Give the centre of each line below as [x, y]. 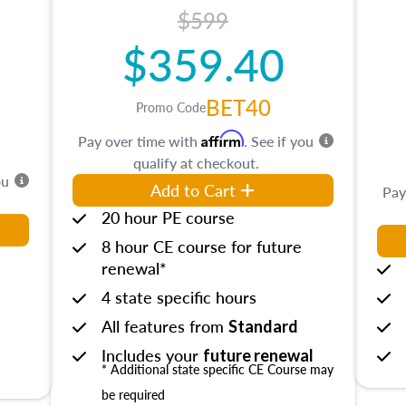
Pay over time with [140, 141]
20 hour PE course [168, 217]
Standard [263, 326]
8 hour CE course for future [202, 246]
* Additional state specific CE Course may [217, 369]
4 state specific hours [179, 297]
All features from [165, 326]
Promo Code [170, 107]
